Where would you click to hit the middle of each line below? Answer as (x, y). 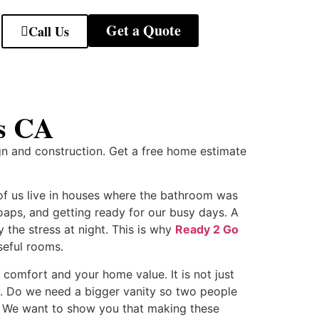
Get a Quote (143, 30)
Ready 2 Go (207, 230)
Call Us (48, 31)
